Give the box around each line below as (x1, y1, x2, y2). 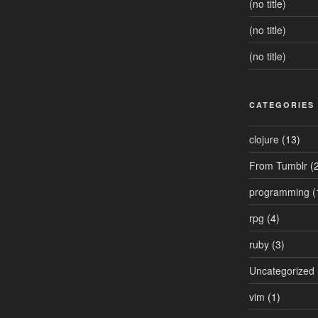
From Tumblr (248, 158, 307, 172)
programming (248, 184, 309, 199)
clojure (248, 131, 279, 146)
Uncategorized (248, 263, 314, 278)
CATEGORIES (248, 99, 314, 110)
